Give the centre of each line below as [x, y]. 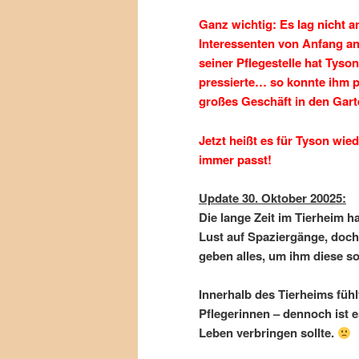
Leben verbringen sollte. [268, 333]
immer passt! [235, 159]
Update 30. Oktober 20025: [272, 198]
